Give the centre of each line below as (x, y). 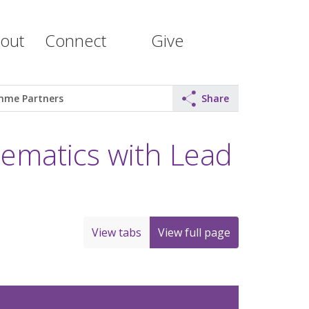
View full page (194, 232)
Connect (76, 40)
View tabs (117, 232)
